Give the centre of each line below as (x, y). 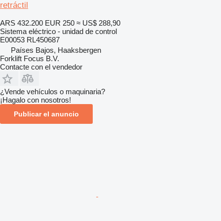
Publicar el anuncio (46, 114)
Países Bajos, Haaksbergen (56, 50)
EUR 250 (60, 23)
